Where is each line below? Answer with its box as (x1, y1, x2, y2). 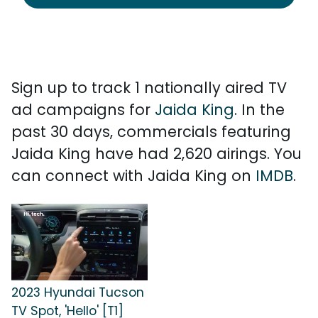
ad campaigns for (11, 99, 155, 120)
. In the (234, 99, 285, 120)
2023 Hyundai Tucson (11, 283, 144, 301)
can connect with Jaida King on (11, 165, 256, 186)
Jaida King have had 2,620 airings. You (11, 143, 302, 164)
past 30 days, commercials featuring (11, 121, 291, 142)
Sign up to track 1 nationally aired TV (11, 77, 287, 98)
